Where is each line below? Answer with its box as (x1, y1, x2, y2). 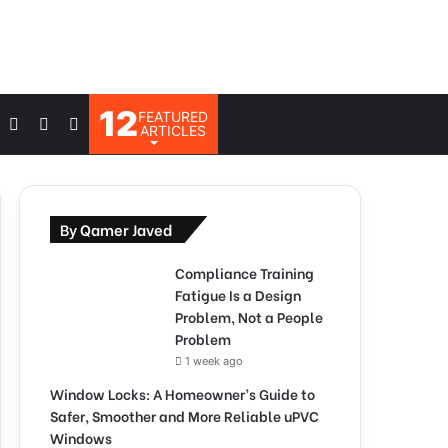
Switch (48, 113, 99, 133)
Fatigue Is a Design (175, 284, 301, 305)
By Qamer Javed (60, 218, 172, 240)
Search (78, 113, 130, 133)
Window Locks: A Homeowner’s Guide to (50, 383, 315, 404)
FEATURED (138, 108, 208, 125)
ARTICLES (140, 122, 206, 139)
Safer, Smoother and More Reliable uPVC (50, 405, 319, 426)
